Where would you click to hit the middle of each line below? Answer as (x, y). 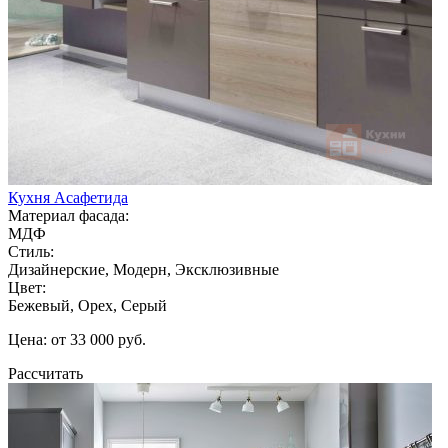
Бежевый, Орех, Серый (87, 305)
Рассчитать (45, 373)
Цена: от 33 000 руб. (77, 339)
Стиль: (31, 251)
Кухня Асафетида (68, 197)
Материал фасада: (68, 215)
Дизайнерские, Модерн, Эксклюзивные (143, 269)
